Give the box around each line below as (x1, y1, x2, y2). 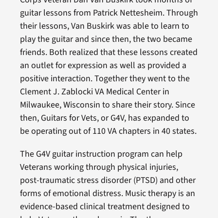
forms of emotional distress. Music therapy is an (19, 187, 195, 200)
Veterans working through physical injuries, (19, 161, 178, 174)
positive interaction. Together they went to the (19, 73, 190, 85)
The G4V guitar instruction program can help (19, 148, 182, 161)
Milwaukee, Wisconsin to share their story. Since (19, 99, 195, 111)
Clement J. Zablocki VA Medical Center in (19, 86, 169, 98)
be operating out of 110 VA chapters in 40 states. (19, 125, 197, 138)
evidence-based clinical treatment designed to (19, 200, 190, 213)
